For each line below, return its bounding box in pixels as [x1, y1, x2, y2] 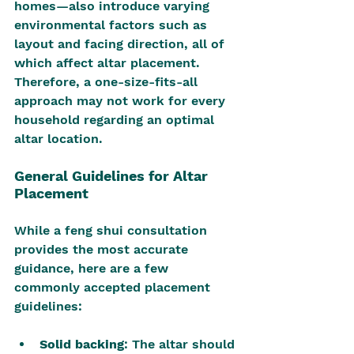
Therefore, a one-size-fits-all [14, 74, 201, 89]
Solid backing [40, 337, 124, 352]
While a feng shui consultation [14, 223, 211, 238]
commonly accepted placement [14, 280, 214, 295]
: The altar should [124, 337, 239, 352]
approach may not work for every [14, 93, 229, 108]
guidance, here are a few [14, 261, 172, 276]
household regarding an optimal [14, 112, 218, 127]
